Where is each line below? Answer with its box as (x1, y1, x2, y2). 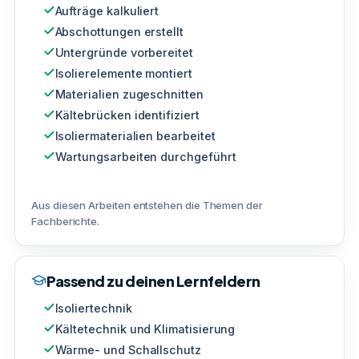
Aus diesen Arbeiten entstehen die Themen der (31, 198, 263, 212)
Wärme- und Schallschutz (54, 342, 201, 357)
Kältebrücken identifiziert (54, 107, 200, 122)
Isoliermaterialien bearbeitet (54, 128, 216, 143)
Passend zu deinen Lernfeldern (46, 271, 260, 290)
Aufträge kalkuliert (54, 3, 159, 18)
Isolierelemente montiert (54, 66, 192, 80)
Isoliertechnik (54, 301, 132, 315)
